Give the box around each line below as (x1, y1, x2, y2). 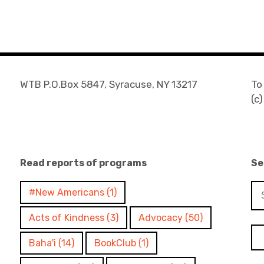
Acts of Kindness (29, 212, 105, 223)
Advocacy (138, 212, 183, 223)
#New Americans (29, 186, 105, 198)
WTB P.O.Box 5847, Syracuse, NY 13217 (20, 78, 198, 91)
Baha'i (29, 237, 57, 249)
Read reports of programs (20, 157, 147, 169)
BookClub (94, 237, 137, 249)
